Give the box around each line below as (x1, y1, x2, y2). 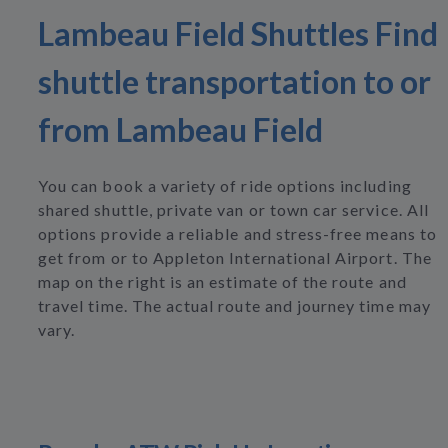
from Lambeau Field (38, 110, 323, 149)
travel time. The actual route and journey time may (38, 296, 431, 315)
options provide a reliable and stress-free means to (38, 224, 437, 243)
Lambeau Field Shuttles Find (38, 14, 438, 53)
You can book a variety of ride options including (38, 176, 412, 195)
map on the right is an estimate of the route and (38, 272, 407, 291)
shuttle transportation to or (38, 62, 431, 101)
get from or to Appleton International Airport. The (38, 248, 432, 267)
